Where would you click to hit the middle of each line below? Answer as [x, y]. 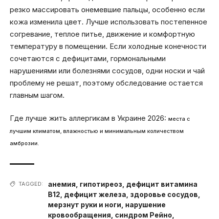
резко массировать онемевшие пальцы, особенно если [107, 9]
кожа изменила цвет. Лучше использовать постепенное [109, 22]
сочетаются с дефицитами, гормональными [88, 58]
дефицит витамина [162, 184]
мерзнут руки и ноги [85, 205]
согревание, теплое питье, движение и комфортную [102, 34]
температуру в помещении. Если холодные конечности [108, 46]
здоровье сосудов [164, 195]
